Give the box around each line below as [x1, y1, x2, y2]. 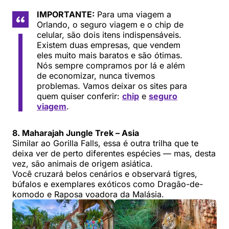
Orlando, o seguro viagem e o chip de [37, 19, 184, 30]
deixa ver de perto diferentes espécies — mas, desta [12, 148, 216, 158]
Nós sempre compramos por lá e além [37, 60, 185, 71]
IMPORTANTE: [37, 9, 95, 19]
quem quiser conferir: [37, 90, 122, 101]
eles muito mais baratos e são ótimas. [37, 50, 182, 60]
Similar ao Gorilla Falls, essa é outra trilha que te [12, 138, 198, 148]
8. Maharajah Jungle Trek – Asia [12, 127, 139, 138]
